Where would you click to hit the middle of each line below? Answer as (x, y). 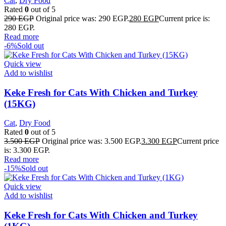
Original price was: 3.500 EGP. (92, 141)
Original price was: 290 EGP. (82, 19)
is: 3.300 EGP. (27, 150)
